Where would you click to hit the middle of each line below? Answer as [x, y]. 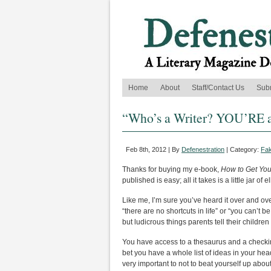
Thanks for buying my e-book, [171, 169]
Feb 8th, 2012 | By [154, 149]
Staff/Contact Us [218, 88]
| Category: [243, 149]
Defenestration [203, 149]
